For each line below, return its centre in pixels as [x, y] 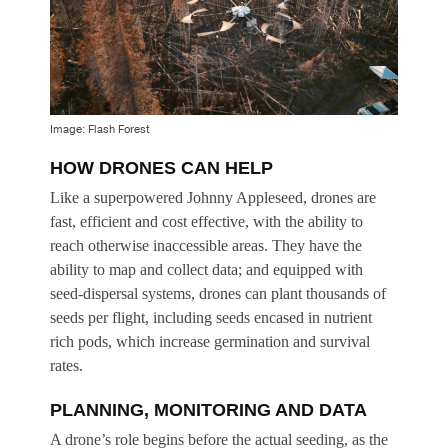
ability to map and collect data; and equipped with [206, 269]
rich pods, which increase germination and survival [210, 341]
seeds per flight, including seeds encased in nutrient [211, 317]
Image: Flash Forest [100, 129]
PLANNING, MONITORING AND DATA [208, 409]
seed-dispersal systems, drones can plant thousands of [218, 293]
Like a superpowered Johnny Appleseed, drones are [213, 197]
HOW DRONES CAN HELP [161, 167]
